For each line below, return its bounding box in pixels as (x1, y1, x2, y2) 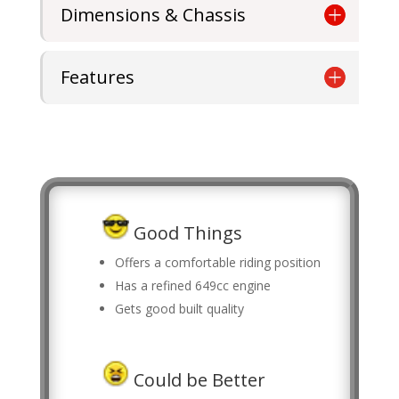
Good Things (128, 220, 242, 245)
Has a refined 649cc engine (114, 276, 271, 294)
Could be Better (128, 367, 265, 392)
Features (60, 64, 134, 89)
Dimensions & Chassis (60, 2, 246, 27)
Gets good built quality (114, 299, 244, 317)
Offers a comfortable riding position (114, 253, 321, 271)
